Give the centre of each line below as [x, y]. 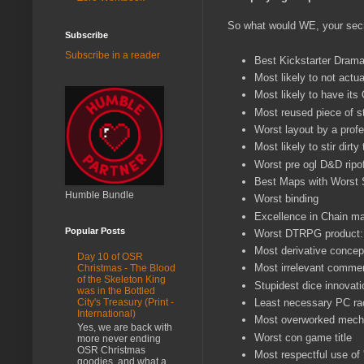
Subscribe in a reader [113, 55]
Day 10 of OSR [110, 257]
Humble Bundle [100, 195]
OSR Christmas [111, 350]
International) [106, 314]
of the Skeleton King [121, 280]
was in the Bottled [116, 291]
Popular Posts [95, 230]
